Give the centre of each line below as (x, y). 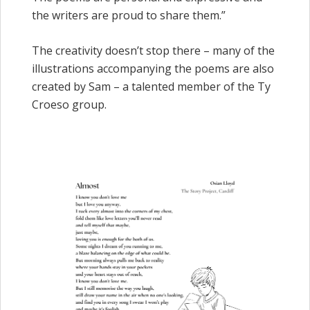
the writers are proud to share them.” (129, 15)
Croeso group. (69, 105)
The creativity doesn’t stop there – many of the (153, 51)
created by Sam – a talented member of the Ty (151, 87)
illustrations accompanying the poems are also (153, 69)
